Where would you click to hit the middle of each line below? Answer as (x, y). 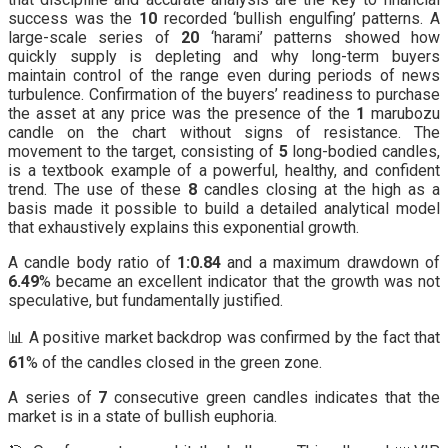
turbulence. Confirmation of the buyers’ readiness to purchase (224, 94)
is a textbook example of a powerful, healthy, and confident (224, 170)
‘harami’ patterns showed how (320, 37)
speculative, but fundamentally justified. (145, 300)
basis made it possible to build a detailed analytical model (224, 208)
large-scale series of (95, 37)
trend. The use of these (98, 189)
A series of (53, 397)
